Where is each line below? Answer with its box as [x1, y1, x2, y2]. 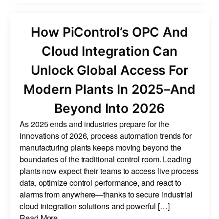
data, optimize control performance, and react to [20, 176, 182, 188]
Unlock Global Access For [30, 62, 189, 78]
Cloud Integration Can [41, 43, 178, 59]
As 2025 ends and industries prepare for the [20, 117, 169, 130]
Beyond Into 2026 [54, 100, 165, 116]
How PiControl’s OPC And [30, 23, 189, 40]
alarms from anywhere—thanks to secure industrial [20, 188, 193, 200]
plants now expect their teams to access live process [20, 164, 198, 176]
